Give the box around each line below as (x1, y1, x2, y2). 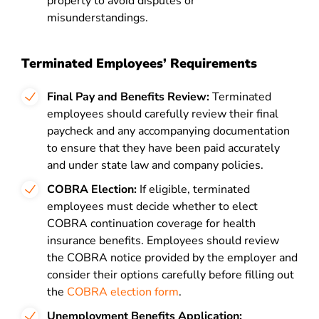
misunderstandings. (47, 10, 148, 26)
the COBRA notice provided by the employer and (47, 250, 298, 266)
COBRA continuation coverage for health (47, 216, 256, 231)
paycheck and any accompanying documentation (47, 123, 290, 139)
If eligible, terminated (137, 182, 250, 197)
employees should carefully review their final (47, 106, 278, 122)
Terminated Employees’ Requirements (21, 55, 257, 72)
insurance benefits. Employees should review (47, 233, 279, 249)
